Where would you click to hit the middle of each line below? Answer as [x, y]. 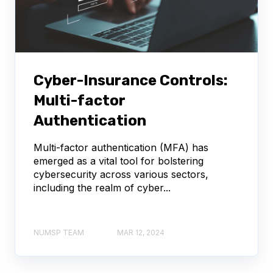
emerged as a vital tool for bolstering [119, 161]
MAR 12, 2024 [141, 232]
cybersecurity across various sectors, [121, 175]
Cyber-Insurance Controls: [131, 81]
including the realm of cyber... [102, 188]
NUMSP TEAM [59, 232]
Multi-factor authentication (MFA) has [121, 148]
